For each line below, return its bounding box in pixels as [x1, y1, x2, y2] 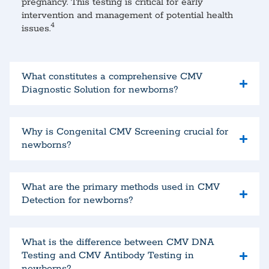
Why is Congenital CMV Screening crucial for [22, 125, 228, 139]
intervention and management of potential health [22, 10, 233, 22]
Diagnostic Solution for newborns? [22, 83, 178, 97]
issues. [22, 23, 50, 35]
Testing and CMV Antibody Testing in [22, 249, 194, 262]
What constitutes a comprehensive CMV [22, 70, 202, 83]
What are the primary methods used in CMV [22, 181, 220, 194]
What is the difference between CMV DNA [22, 236, 214, 249]
